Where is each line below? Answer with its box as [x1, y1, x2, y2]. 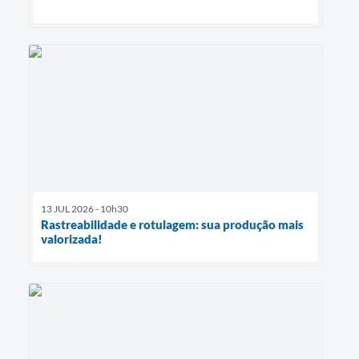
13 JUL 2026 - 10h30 [41, 202, 128, 215]
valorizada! [41, 231, 103, 246]
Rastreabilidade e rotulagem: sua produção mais [41, 216, 304, 232]
